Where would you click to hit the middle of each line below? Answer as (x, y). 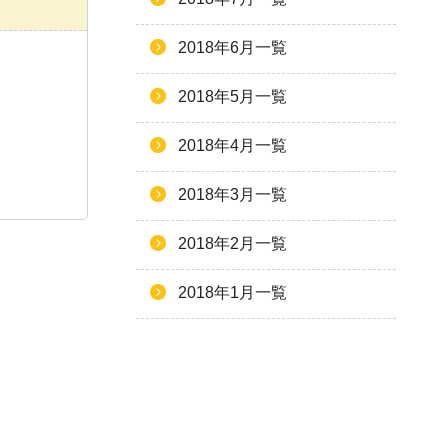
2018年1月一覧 (232, 293)
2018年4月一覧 (232, 146)
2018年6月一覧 (232, 48)
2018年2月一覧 (232, 244)
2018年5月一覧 (232, 97)
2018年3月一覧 (232, 195)
